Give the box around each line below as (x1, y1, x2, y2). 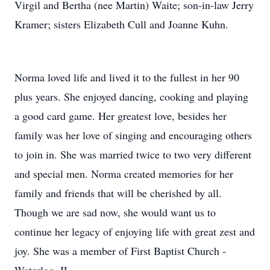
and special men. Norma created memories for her (14, 166, 233, 181)
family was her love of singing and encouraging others (14, 128, 252, 142)
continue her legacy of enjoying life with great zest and (14, 224, 255, 239)
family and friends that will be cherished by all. (14, 186, 222, 200)
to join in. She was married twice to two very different (14, 147, 251, 162)
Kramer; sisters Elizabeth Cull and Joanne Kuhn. (14, 17, 228, 31)
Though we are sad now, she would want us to (14, 205, 216, 219)
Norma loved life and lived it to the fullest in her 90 (14, 70, 239, 84)
